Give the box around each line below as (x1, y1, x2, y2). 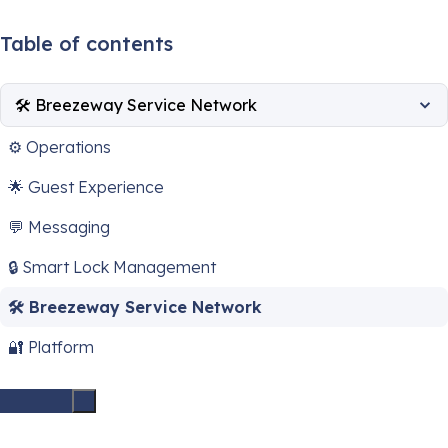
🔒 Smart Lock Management (8, 256, 216, 277)
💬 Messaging (8, 216, 110, 237)
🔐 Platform (8, 336, 94, 357)
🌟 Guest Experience (8, 176, 164, 197)
